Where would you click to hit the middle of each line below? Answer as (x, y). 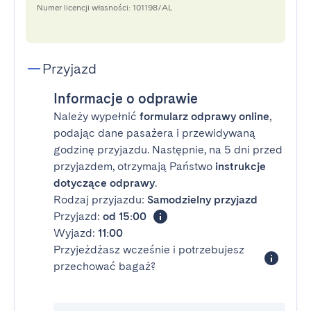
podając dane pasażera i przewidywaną (154, 133)
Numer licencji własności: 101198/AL (104, 8)
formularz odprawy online (204, 116)
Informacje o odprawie (126, 99)
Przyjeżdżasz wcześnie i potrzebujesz (149, 250)
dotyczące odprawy (104, 183)
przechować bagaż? (104, 266)
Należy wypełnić (96, 116)
